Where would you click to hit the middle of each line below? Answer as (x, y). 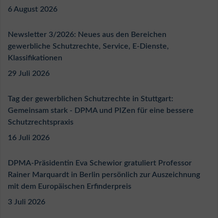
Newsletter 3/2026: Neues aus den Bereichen (87, 35)
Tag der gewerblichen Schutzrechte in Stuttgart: (91, 99)
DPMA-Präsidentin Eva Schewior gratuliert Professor (100, 163)
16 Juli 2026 (29, 138)
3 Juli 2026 (27, 202)
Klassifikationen (35, 58)
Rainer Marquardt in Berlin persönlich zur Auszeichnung (104, 175)
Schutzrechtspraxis (41, 122)
